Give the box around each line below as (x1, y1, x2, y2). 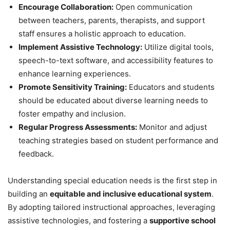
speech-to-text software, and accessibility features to (18, 55, 213, 65)
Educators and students (127, 82, 215, 92)
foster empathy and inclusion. (18, 108, 126, 119)
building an (8, 188, 50, 199)
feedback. (18, 148, 54, 159)
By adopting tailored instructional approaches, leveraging (8, 202, 215, 212)
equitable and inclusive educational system (50, 188, 212, 199)
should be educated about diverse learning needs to (18, 95, 208, 105)
